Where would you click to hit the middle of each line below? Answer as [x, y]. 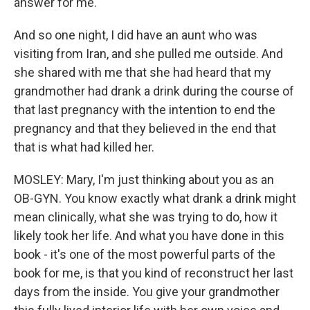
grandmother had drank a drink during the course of [154, 91]
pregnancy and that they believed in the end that [145, 128]
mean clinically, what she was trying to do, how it [146, 217]
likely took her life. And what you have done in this [149, 236]
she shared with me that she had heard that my [143, 72]
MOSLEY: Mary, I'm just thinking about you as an [144, 180]
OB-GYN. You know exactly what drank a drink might [155, 198]
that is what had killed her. [84, 147]
